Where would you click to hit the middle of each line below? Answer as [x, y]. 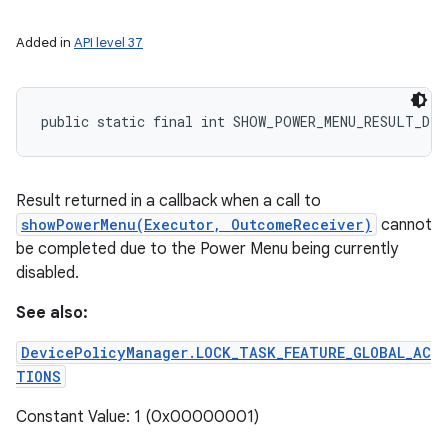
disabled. [47, 273]
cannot [404, 225]
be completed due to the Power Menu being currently [207, 249]
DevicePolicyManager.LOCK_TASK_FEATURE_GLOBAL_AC [226, 352]
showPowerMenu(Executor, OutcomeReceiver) [196, 224]
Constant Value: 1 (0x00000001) [137, 417]
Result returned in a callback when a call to [168, 201]
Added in [45, 42]
